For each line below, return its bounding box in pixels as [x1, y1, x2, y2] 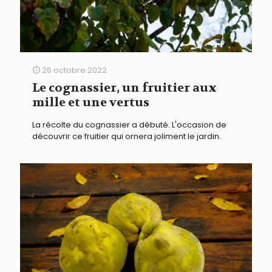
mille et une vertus [32, 95, 149, 110]
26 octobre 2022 [42, 64, 107, 76]
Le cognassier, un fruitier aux [32, 80, 217, 96]
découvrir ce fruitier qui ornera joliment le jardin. [32, 131, 221, 143]
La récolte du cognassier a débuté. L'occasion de [32, 119, 226, 131]
